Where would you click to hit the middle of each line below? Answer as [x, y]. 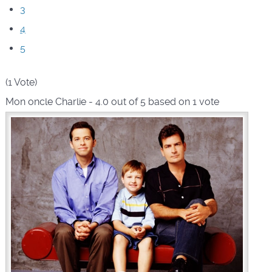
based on [169, 102]
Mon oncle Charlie [46, 102]
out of [124, 102]
